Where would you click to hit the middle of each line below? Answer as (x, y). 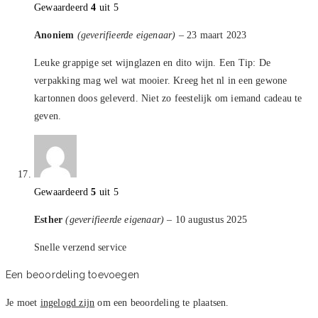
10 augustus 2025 (211, 219)
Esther (50, 219)
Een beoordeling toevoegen (72, 274)
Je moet (23, 302)
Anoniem (56, 35)
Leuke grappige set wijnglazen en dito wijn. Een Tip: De (153, 62)
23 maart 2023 (217, 35)
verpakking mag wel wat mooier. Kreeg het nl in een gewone (161, 80)
